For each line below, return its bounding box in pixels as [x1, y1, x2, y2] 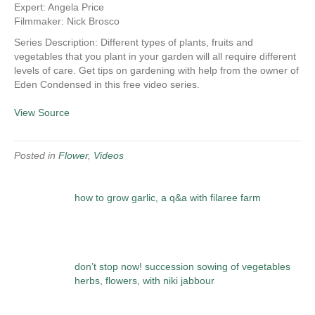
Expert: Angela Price [14, 1, 104, 13]
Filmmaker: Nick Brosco [14, 15, 120, 27]
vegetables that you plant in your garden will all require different [14, 51, 296, 63]
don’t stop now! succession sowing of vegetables [74, 260, 290, 272]
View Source [14, 107, 70, 119]
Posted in [14, 150, 58, 162]
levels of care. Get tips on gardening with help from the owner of [14, 65, 299, 77]
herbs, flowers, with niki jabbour [74, 274, 214, 286]
